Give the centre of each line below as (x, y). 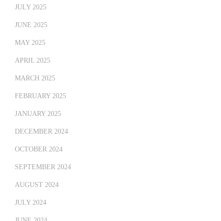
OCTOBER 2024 (39, 149)
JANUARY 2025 (38, 114)
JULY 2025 (31, 7)
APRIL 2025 (33, 60)
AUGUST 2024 (37, 185)
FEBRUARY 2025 (40, 96)
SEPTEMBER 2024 (43, 167)
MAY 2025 (30, 43)
